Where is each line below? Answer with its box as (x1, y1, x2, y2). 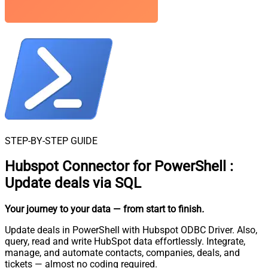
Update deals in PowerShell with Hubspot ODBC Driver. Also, (5, 224, 257, 236)
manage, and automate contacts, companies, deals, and (5, 247, 240, 259)
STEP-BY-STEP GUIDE (5, 135, 98, 147)
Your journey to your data (5, 203, 111, 215)
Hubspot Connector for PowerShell (5, 158, 226, 175)
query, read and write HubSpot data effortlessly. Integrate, (5, 236, 245, 248)
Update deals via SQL (5, 175, 141, 192)
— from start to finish (113, 203, 202, 215)
